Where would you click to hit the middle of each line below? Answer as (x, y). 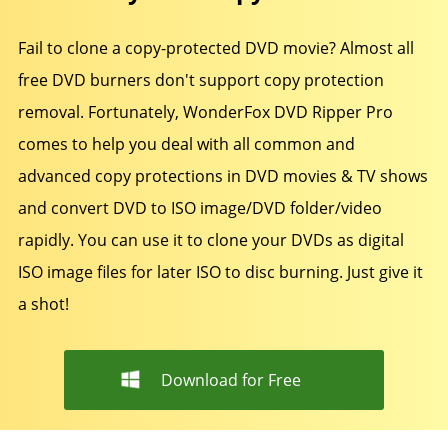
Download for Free (231, 380)
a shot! (43, 304)
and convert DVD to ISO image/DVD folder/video (199, 208)
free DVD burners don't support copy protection (200, 80)
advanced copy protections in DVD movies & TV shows (222, 176)
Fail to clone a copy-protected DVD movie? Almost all (215, 48)
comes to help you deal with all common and (186, 144)
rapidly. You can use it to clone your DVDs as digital (210, 240)
